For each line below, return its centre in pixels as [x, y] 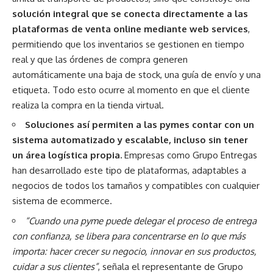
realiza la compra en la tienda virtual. [88, 105]
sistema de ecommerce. [62, 201]
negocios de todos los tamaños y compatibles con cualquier [136, 186]
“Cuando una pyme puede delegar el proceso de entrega [141, 221]
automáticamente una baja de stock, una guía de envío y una [136, 74]
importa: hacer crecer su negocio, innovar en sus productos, [134, 251]
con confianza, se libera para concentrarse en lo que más [129, 236]
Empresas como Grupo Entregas [191, 155]
